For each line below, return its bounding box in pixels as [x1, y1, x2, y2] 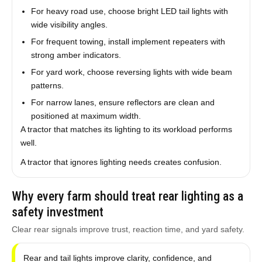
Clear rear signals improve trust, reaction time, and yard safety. [11, 225, 244, 234]
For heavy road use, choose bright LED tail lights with [30, 6, 228, 16]
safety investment [11, 205, 104, 219]
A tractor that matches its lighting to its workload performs [20, 125, 232, 134]
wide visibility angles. [30, 20, 108, 29]
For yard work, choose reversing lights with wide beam [30, 67, 232, 77]
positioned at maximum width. [30, 111, 141, 120]
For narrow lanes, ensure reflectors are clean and [30, 98, 215, 107]
